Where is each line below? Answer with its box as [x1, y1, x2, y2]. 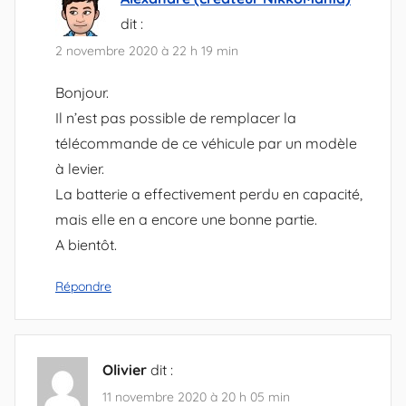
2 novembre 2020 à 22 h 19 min [55, 43, 238, 60]
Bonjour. [55, 82, 109, 101]
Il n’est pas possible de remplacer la [55, 108, 296, 127]
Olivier [102, 360, 147, 379]
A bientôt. [55, 235, 117, 254]
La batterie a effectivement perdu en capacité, [55, 184, 362, 203]
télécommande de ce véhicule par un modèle [55, 133, 357, 152]
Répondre [55, 277, 111, 295]
